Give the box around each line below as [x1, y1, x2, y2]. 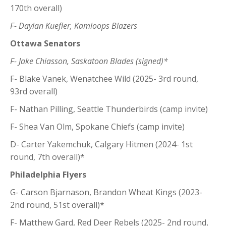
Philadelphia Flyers [10, 168, 86, 180]
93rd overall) [10, 85, 58, 97]
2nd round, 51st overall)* [10, 199, 104, 210]
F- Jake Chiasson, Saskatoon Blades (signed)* [10, 55, 168, 67]
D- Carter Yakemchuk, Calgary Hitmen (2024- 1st [10, 138, 193, 150]
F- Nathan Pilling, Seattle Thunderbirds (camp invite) [10, 103, 208, 115]
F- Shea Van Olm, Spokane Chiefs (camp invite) [10, 121, 185, 132]
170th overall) [10, 2, 62, 14]
